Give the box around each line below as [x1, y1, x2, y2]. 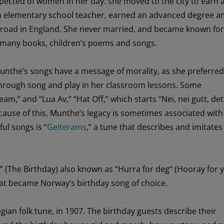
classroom [105, 79, 145, 90]
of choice [129, 177, 165, 188]
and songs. [113, 37, 157, 48]
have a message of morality [54, 65, 157, 76]
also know [59, 163, 97, 174]
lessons [145, 79, 176, 90]
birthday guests [102, 205, 164, 216]
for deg [140, 163, 169, 174]
